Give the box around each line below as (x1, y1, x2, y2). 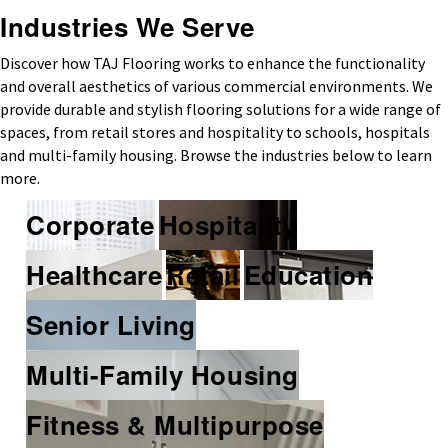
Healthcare (26, 256, 163, 294)
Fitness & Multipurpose (26, 406, 324, 444)
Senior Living (26, 306, 196, 344)
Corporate (26, 206, 155, 244)
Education (243, 256, 374, 294)
